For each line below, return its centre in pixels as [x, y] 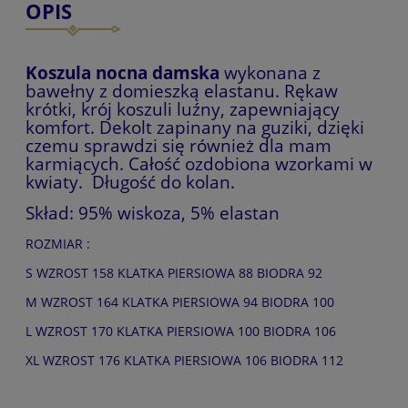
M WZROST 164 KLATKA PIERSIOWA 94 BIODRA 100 [180, 301]
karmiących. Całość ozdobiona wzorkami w [199, 163]
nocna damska [158, 72]
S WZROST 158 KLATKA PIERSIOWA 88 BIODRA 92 [174, 272]
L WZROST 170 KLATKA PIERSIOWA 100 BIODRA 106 [181, 331]
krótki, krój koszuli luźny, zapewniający [183, 108]
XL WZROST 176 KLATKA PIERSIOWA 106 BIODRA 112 [184, 360]
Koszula [61, 72]
